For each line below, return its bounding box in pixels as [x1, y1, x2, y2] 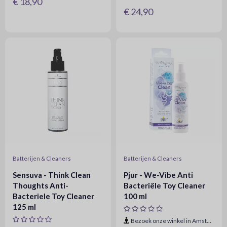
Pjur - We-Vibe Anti [124, 170, 193, 179]
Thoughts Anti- [13, 181, 68, 190]
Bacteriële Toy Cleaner [124, 181, 205, 190]
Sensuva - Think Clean [13, 170, 91, 179]
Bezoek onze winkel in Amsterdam [131, 217, 207, 224]
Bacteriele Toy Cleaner [13, 192, 94, 201]
